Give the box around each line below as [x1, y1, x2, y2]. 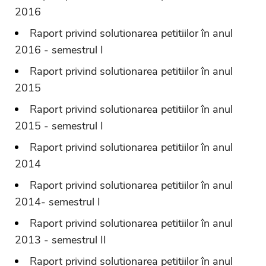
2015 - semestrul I [15, 118, 103, 133]
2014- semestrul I [15, 194, 100, 209]
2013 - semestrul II [15, 232, 106, 247]
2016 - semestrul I [15, 42, 103, 57]
